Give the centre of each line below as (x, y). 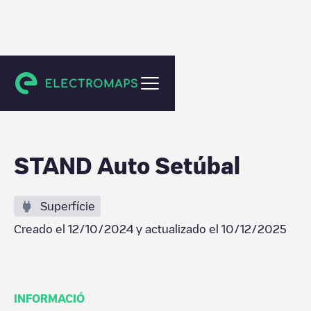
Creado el (41, 229)
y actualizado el (177, 229)
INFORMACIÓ (49, 299)
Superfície (68, 206)
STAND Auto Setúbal (127, 165)
